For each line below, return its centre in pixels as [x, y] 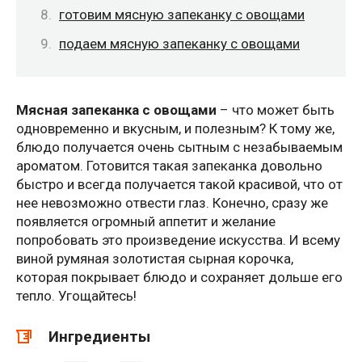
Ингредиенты [99, 337]
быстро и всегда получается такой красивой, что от [179, 185]
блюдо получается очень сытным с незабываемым [179, 147]
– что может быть [276, 110]
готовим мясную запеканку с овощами [182, 14]
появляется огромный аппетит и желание [146, 222]
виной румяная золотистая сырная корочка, [155, 259]
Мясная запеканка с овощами [116, 110]
